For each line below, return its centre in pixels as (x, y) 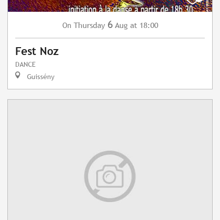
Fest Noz (37, 52)
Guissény (40, 77)
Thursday (89, 26)
